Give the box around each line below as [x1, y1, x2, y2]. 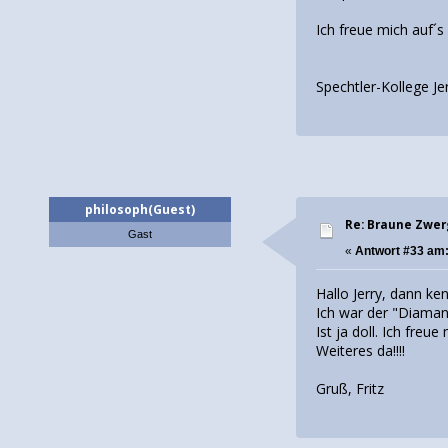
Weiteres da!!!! [316, 340, 406, 360]
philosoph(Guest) [84, 201, 195, 219]
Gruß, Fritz [316, 378, 385, 398]
